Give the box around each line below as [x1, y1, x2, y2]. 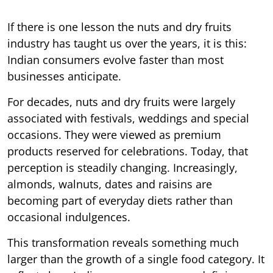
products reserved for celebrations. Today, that [7, 144, 248, 159]
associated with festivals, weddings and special [7, 111, 249, 126]
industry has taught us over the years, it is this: [7, 36, 247, 51]
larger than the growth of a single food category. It [7, 252, 264, 267]
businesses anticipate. [7, 69, 121, 84]
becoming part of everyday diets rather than [7, 193, 233, 208]
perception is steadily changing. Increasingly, [7, 160, 238, 175]
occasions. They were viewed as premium [7, 127, 221, 143]
